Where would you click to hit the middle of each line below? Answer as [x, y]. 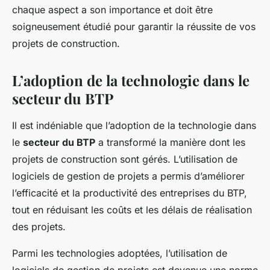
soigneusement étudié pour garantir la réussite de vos [134, 27]
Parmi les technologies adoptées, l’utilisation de [120, 253]
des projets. [39, 227]
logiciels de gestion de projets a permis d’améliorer [128, 176]
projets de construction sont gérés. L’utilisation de [125, 159]
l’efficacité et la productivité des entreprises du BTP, [130, 193]
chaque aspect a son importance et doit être [112, 10]
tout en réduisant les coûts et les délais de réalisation [132, 210]
